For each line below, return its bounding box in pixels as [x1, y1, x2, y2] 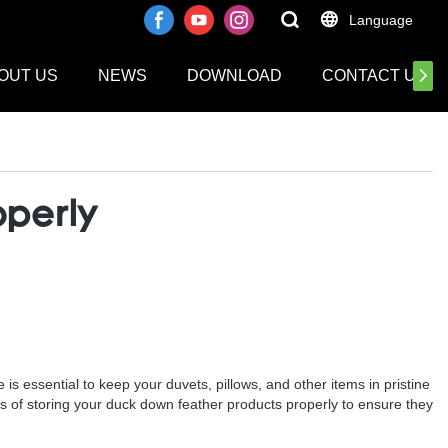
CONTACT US [322, 67, 427, 84]
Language [349, 12, 413, 28]
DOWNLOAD [187, 67, 282, 84]
